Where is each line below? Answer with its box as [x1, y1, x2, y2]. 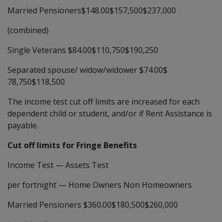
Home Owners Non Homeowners [68, 179, 192, 190]
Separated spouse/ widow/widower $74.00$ [7, 64, 169, 75]
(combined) [7, 24, 49, 36]
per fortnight [7, 179, 56, 190]
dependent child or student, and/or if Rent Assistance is [7, 108, 212, 119]
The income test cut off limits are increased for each [7, 96, 200, 107]
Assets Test [65, 159, 109, 170]
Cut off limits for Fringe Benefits [7, 139, 137, 151]
